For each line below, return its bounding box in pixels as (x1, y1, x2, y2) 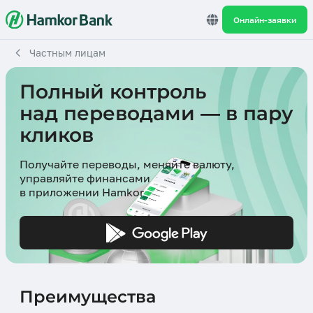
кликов (20, 123, 94, 147)
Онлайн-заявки (233, 14, 296, 25)
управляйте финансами (20, 171, 150, 186)
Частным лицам (29, 47, 105, 59)
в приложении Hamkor (20, 185, 144, 200)
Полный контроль (20, 80, 206, 104)
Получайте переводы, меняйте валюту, (20, 157, 235, 172)
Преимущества (20, 286, 156, 307)
